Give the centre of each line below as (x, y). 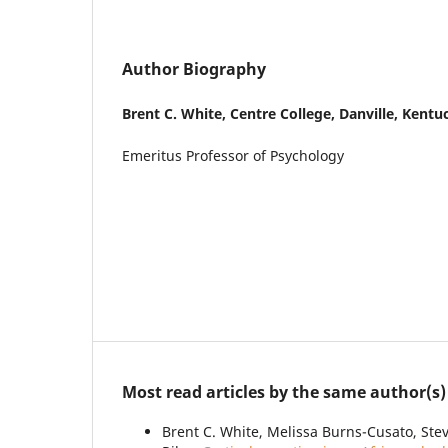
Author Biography (194, 68)
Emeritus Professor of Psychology (233, 155)
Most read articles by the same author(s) (284, 392)
